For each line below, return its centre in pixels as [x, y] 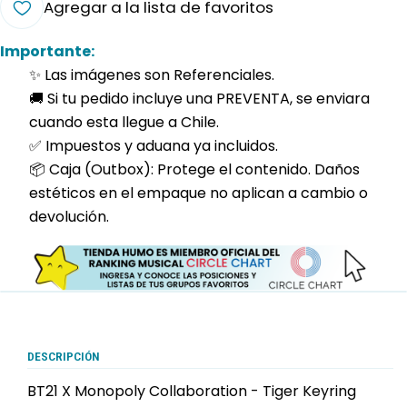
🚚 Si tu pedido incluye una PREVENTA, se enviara [199, 99]
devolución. [69, 217]
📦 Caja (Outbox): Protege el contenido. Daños [194, 170]
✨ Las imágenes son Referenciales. [152, 75]
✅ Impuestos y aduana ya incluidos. [154, 146]
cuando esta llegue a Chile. [124, 123]
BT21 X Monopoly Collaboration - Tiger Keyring [192, 392]
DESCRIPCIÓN [64, 357]
